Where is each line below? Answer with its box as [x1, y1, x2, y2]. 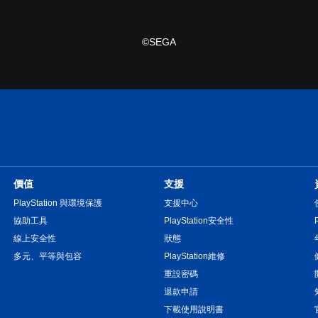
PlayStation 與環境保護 [13, 197, 102, 208]
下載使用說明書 [163, 304, 224, 314]
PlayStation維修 [163, 251, 225, 261]
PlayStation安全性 [163, 215, 234, 226]
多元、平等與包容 [13, 251, 82, 261]
